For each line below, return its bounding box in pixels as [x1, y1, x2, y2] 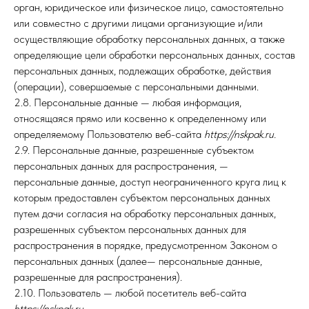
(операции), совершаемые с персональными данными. [14, 80, 259, 93]
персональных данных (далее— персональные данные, [14, 255, 262, 268]
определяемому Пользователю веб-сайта [14, 128, 204, 141]
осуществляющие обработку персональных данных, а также [14, 32, 285, 46]
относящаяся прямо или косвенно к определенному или [14, 112, 266, 125]
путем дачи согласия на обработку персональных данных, [14, 207, 276, 220]
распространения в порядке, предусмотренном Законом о [14, 239, 277, 252]
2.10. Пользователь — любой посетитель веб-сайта [14, 286, 246, 299]
